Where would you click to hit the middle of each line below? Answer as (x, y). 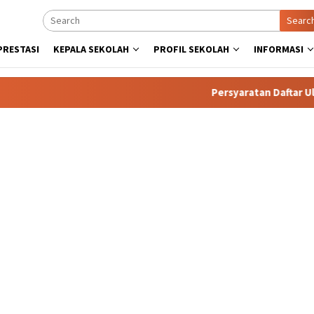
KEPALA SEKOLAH (91, 49)
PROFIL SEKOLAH (191, 49)
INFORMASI (279, 49)
